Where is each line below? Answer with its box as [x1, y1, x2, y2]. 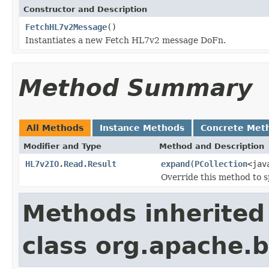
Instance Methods [100, 122, 184, 133]
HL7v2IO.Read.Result [25, 159, 116, 169]
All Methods [26, 122, 83, 133]
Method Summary [19, 74, 252, 101]
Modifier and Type [23, 141, 101, 151]
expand [161, 159, 190, 169]
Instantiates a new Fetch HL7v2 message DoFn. [25, 35, 226, 45]
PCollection [195, 159, 247, 169]
